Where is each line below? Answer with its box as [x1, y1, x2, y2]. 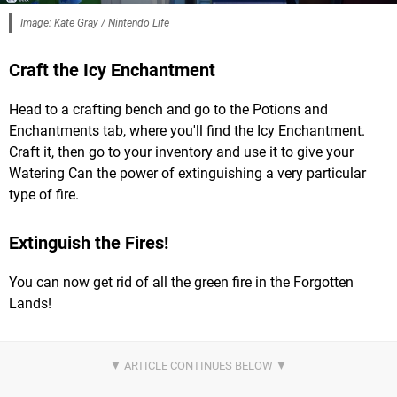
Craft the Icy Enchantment [9, 59, 215, 82]
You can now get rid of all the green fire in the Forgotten [9, 274, 354, 292]
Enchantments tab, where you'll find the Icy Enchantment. [9, 122, 365, 140]
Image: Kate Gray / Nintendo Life [20, 17, 169, 30]
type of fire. [9, 186, 79, 204]
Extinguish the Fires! [9, 232, 168, 254]
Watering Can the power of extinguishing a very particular [9, 165, 366, 183]
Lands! [9, 295, 51, 313]
